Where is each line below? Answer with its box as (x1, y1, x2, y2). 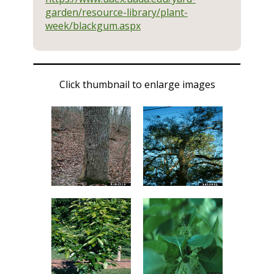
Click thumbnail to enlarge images (59, 78, 215, 91)
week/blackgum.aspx (45, 19, 141, 32)
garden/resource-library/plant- (45, 6, 188, 19)
